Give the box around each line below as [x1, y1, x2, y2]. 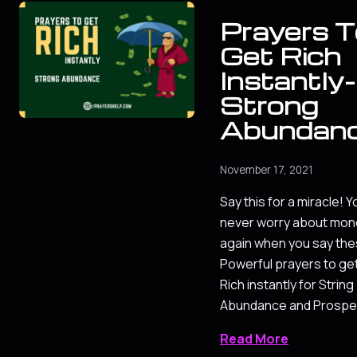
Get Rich [220, 41, 341, 72]
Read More [220, 329, 288, 347]
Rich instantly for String [220, 275, 354, 293]
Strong [220, 90, 318, 121]
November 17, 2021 [220, 162, 313, 177]
